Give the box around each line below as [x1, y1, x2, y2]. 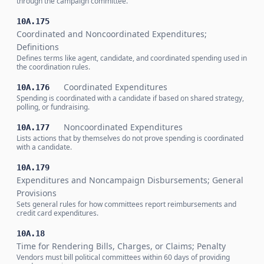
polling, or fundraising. [16, 102, 90, 112]
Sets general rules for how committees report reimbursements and [16, 199, 236, 209]
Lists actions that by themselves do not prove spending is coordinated [16, 133, 243, 143]
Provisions [16, 187, 57, 199]
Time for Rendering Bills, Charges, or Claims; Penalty [16, 240, 226, 252]
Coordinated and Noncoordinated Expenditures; [16, 28, 207, 39]
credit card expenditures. [16, 208, 98, 218]
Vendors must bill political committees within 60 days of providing [16, 252, 230, 262]
